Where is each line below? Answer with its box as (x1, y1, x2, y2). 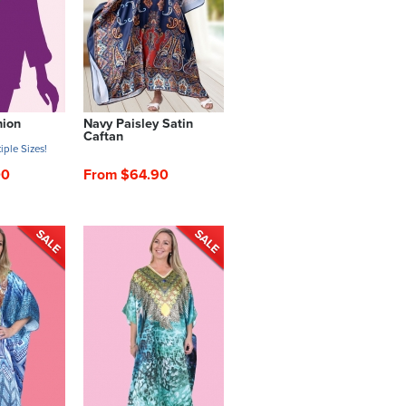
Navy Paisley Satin (83, 116, 193, 132)
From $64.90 (83, 165, 169, 184)
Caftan (83, 129, 123, 145)
